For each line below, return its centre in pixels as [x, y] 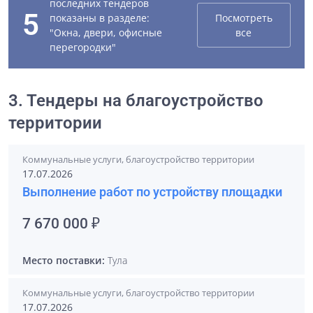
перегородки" [83, 47]
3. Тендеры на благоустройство [136, 101]
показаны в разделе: [100, 18]
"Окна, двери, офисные [106, 32]
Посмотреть [243, 18]
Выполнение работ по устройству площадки [152, 192]
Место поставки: [64, 260]
